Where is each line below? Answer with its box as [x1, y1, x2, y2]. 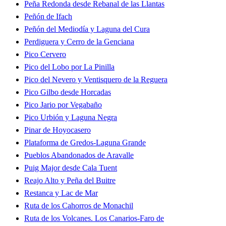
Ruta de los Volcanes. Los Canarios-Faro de [24, 214, 164, 223]
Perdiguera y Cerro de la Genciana [24, 37, 134, 46]
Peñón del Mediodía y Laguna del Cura [24, 25, 150, 34]
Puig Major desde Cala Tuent [24, 163, 117, 173]
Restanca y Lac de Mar [24, 189, 98, 198]
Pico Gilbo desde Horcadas [24, 88, 111, 97]
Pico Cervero [24, 50, 66, 59]
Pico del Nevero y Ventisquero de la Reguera [24, 75, 167, 84]
